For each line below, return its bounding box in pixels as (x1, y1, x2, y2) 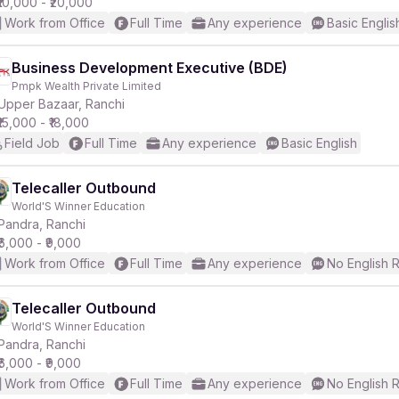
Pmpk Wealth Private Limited (12, 79, 161, 93)
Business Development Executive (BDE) (12, 59, 288, 77)
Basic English (281, 135, 357, 151)
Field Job (4, 135, 60, 151)
